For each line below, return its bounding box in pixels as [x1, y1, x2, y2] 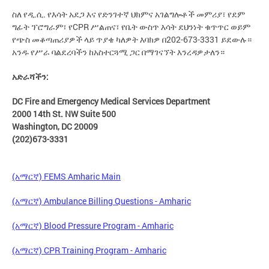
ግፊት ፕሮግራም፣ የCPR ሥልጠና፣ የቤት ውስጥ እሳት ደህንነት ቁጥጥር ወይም [12, 20, 250, 32]
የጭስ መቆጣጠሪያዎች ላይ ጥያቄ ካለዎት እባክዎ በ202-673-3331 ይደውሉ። [12, 33, 252, 45]
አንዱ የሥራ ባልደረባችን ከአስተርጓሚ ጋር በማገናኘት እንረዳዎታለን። [12, 46, 225, 58]
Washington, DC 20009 [12, 120, 98, 132]
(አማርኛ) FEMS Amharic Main [12, 170, 121, 182]
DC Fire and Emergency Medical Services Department [12, 95, 214, 107]
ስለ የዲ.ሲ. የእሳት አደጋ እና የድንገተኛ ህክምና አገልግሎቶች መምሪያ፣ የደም [12, 8, 245, 20]
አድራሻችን [12, 70, 46, 82]
